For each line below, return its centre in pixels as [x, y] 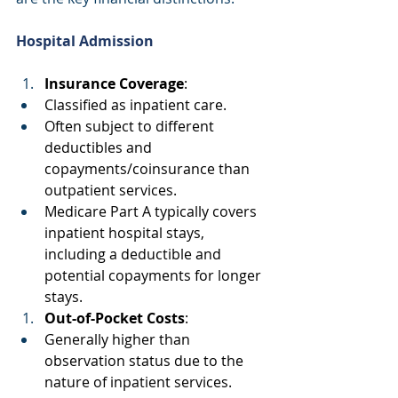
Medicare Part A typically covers [152, 211]
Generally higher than [119, 339]
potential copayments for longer [155, 275]
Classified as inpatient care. [137, 104]
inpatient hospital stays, [126, 232]
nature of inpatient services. [140, 382]
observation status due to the [146, 360]
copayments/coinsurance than [149, 168]
